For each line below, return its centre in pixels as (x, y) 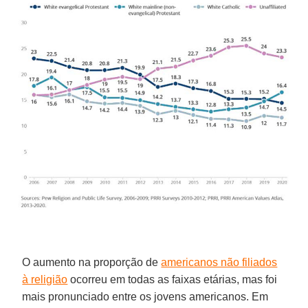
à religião (45, 280)
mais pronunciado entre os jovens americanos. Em (145, 297)
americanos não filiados (219, 263)
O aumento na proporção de (92, 263)
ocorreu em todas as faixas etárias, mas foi (173, 280)
